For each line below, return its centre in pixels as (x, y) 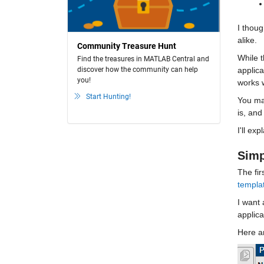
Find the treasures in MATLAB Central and (143, 59)
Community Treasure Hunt (127, 46)
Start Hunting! (108, 97)
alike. (248, 40)
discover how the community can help (138, 70)
